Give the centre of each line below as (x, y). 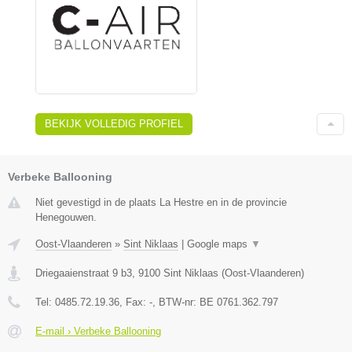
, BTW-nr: (176, 302)
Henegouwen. (66, 217)
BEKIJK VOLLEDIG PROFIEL (114, 123)
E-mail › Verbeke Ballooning (98, 331)
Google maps (219, 244)
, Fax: (134, 302)
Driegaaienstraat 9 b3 (84, 273)
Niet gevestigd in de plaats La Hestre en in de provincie (161, 202)
